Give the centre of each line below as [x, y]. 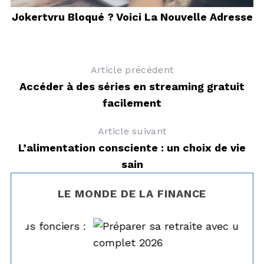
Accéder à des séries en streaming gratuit [132, 86]
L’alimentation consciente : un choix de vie [132, 147]
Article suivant [132, 131]
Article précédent [132, 70]
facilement [132, 103]
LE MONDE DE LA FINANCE [132, 193]
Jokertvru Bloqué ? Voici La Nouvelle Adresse [132, 16]
